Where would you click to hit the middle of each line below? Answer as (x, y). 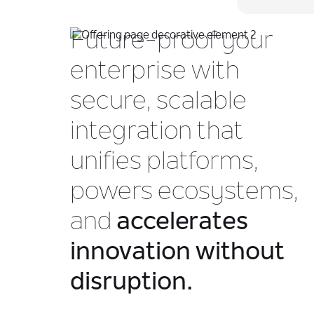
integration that (157, 132)
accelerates (182, 223)
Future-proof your (172, 42)
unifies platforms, (164, 163)
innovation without (177, 253)
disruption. (131, 283)
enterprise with (155, 72)
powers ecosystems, (184, 193)
